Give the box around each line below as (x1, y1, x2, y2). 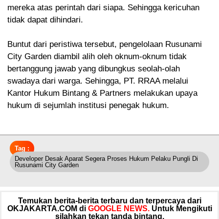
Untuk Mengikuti (151, 204, 212, 213)
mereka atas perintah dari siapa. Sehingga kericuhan (7, 3, 199, 13)
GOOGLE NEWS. (88, 204, 150, 213)
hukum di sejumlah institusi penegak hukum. (7, 101, 169, 110)
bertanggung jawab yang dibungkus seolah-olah (7, 64, 180, 74)
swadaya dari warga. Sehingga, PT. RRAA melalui (7, 76, 188, 86)
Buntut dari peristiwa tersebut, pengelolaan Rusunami (7, 40, 202, 49)
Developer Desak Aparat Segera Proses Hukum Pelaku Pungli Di (15, 155, 198, 163)
